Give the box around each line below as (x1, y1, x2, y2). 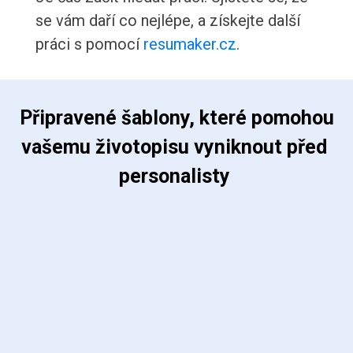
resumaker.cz (143, 35, 236, 54)
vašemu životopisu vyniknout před (21, 136, 332, 159)
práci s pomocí (35, 35, 143, 54)
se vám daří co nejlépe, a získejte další (35, 11, 300, 31)
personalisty (118, 165, 235, 188)
